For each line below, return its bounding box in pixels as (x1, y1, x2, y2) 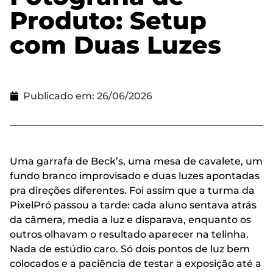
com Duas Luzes (10, 29, 221, 60)
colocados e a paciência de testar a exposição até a (10, 257, 261, 269)
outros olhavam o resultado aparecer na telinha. (10, 228, 249, 240)
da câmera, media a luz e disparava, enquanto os (10, 213, 251, 225)
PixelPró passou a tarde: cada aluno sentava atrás (10, 199, 257, 211)
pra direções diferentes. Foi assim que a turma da (10, 184, 255, 196)
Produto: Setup (10, 5, 207, 35)
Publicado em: (23, 90, 94, 102)
